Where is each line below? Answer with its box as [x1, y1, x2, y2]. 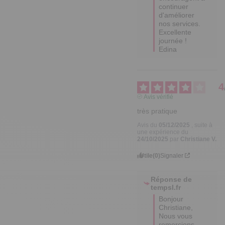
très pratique [137, 106, 178, 115]
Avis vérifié [143, 93, 173, 100]
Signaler [160, 152, 184, 159]
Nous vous [159, 211, 193, 220]
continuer [159, 2, 189, 11]
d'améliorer [159, 11, 195, 19]
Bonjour [159, 194, 184, 203]
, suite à [191, 121, 213, 129]
